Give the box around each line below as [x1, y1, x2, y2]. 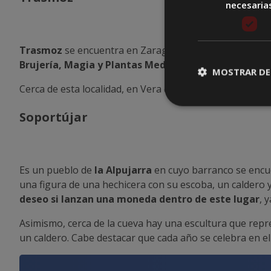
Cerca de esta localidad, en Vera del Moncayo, [19, 82, 226, 96]
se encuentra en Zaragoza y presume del [62, 43, 252, 57]
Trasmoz [19, 43, 62, 57]
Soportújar [19, 108, 88, 125]
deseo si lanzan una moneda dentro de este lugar [19, 192, 260, 206]
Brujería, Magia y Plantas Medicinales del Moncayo [19, 57, 266, 71]
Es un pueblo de [19, 163, 94, 177]
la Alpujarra [94, 163, 152, 177]
